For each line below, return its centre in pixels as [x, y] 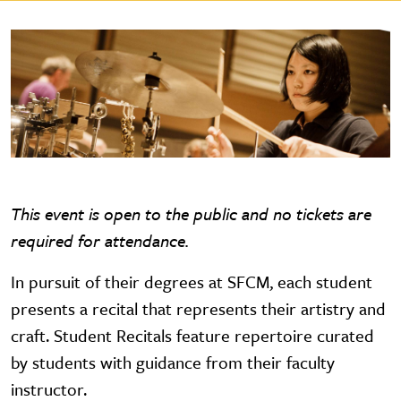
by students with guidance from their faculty [173, 363]
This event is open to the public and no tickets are [191, 214]
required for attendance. [100, 241]
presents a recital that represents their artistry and [198, 309]
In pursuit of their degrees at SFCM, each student [192, 282]
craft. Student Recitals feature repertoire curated [192, 336]
